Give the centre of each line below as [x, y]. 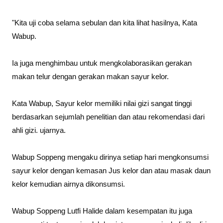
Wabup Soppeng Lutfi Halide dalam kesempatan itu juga [102, 211]
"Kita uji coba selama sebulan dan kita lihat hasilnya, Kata [105, 23]
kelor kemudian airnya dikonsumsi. [68, 184]
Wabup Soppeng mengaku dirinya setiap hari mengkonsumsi [110, 158]
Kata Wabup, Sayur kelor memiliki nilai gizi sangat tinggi [102, 104]
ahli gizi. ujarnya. [39, 131]
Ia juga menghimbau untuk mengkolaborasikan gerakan [102, 63]
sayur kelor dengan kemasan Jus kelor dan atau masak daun [111, 171]
